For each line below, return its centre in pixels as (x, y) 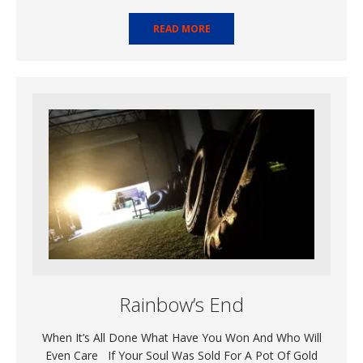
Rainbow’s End (181, 304)
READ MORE (181, 29)
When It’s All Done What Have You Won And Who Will (181, 337)
